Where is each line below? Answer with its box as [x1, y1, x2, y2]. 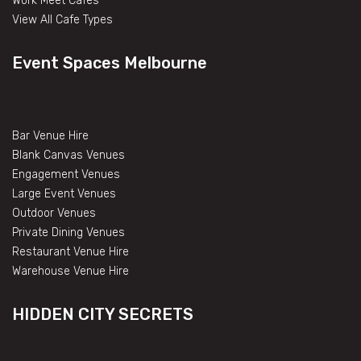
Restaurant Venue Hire [12, 245, 129, 259]
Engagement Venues [12, 168, 120, 182]
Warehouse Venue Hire [12, 264, 129, 279]
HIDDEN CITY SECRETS [12, 305, 193, 325]
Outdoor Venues [12, 206, 96, 221]
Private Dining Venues [12, 226, 125, 240]
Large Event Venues [12, 187, 116, 201]
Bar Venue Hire [12, 129, 89, 143]
